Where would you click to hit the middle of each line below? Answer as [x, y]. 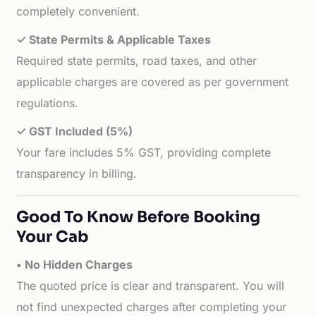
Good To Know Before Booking [139, 217]
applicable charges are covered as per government [153, 82]
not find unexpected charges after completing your [152, 307]
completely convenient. [78, 11]
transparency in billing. [77, 174]
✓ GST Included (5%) [75, 131]
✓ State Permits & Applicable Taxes [114, 39]
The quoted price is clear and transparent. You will [151, 286]
